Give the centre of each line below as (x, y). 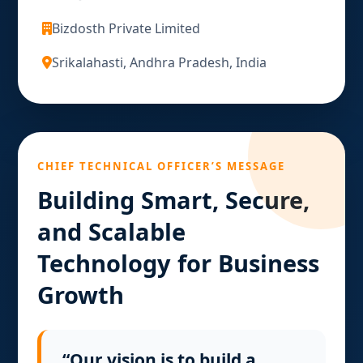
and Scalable (112, 231)
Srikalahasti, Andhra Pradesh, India (160, 62)
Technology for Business (179, 263)
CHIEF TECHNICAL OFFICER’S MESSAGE (162, 166)
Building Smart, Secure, (174, 200)
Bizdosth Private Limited (126, 28)
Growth (81, 295)
